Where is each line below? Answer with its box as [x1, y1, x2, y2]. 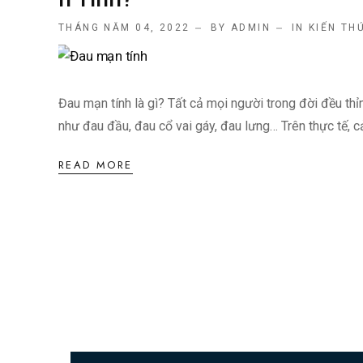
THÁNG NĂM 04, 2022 [58, 22, 190, 34]
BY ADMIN [210, 22, 271, 34]
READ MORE [58, 156, 133, 173]
